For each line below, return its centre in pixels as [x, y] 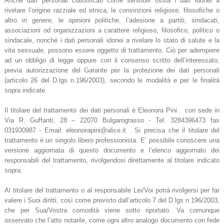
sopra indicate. [25, 90]
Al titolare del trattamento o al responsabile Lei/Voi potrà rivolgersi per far [112, 190]
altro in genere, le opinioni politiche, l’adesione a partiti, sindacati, [112, 20]
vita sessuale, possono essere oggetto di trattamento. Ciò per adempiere [112, 50]
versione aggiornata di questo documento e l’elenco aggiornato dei [112, 150]
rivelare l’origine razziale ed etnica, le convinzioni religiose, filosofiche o [112, 10]
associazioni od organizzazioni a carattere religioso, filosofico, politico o [112, 30]
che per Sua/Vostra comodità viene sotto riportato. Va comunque [112, 210]
